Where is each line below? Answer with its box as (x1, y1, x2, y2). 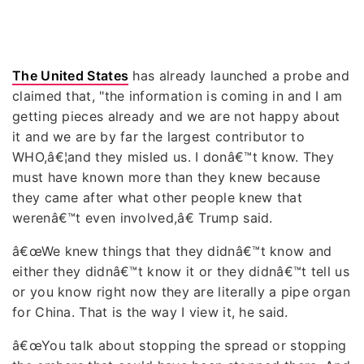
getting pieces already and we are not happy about (12, 107, 340, 124)
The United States (12, 67, 129, 84)
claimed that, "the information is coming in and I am (12, 87, 343, 104)
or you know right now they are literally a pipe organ (12, 283, 350, 300)
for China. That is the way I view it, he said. (12, 303, 288, 320)
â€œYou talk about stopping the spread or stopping (12, 336, 347, 353)
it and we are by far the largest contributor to (12, 128, 305, 145)
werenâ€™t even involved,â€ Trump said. (12, 209, 273, 226)
